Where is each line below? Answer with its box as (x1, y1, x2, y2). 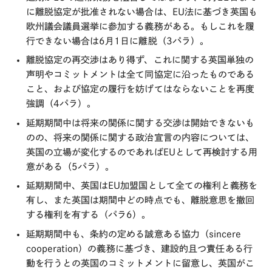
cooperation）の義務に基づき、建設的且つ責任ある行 (25, 243, 253, 253)
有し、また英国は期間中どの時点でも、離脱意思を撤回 (25, 195, 255, 205)
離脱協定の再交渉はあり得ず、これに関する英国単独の (25, 55, 254, 64)
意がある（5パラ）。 (25, 161, 115, 171)
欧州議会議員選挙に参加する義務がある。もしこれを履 (25, 21, 255, 31)
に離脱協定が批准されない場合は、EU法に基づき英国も (25, 7, 258, 16)
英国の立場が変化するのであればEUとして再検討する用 (25, 147, 258, 157)
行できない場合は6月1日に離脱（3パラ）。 (25, 36, 209, 46)
